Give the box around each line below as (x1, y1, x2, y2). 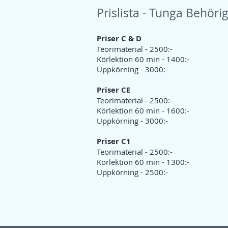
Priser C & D (97, 33, 141, 44)
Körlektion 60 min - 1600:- (97, 105, 189, 116)
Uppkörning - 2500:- (97, 167, 168, 177)
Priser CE (97, 84, 130, 95)
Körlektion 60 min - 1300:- (97, 157, 189, 167)
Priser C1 (97, 136, 131, 147)
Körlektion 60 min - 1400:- (97, 54, 189, 64)
